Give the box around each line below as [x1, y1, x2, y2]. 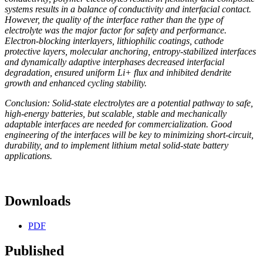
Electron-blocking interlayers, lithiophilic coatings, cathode [5, 36, 224, 46]
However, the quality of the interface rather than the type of [5, 15, 223, 25]
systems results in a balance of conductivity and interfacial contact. [5, 4, 251, 15]
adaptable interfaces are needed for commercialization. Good [5, 119, 232, 130]
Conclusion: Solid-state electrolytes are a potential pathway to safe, [5, 98, 253, 109]
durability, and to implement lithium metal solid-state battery [5, 140, 228, 151]
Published [5, 243, 64, 259]
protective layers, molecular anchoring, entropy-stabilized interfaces [5, 46, 256, 57]
